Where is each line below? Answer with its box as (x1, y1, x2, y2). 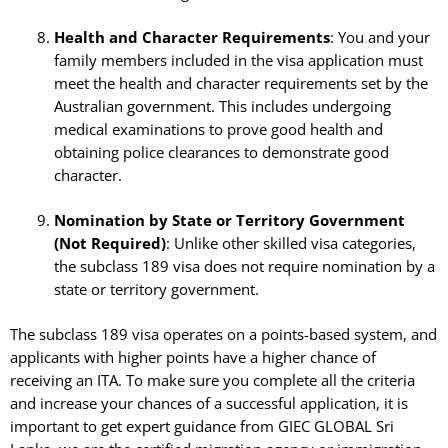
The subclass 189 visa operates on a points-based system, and (10, 323, 437, 344)
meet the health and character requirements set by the (53, 72, 428, 93)
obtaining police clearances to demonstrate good (53, 141, 389, 162)
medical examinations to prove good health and (53, 118, 383, 139)
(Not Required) (53, 232, 166, 253)
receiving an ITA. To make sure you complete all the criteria (10, 369, 415, 390)
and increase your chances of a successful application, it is (10, 392, 408, 413)
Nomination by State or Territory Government (53, 209, 405, 230)
